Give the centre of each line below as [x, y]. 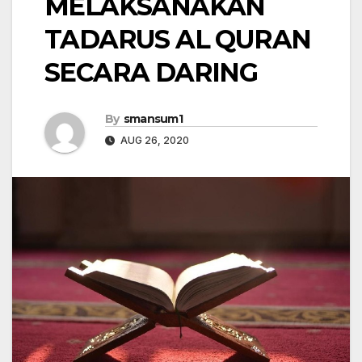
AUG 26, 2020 [154, 141]
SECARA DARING [151, 73]
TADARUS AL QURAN [178, 40]
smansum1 [153, 119]
